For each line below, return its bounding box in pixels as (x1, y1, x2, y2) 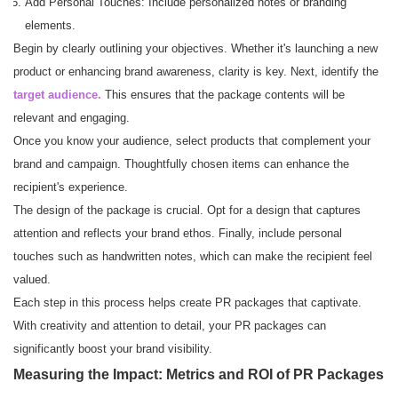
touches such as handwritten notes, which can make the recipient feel (13, 250, 372, 264)
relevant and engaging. (13, 111, 130, 125)
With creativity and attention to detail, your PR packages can (13, 319, 326, 333)
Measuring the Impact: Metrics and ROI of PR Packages (13, 367, 384, 383)
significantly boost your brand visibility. (13, 342, 212, 356)
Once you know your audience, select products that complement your (13, 134, 370, 148)
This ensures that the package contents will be (101, 88, 345, 102)
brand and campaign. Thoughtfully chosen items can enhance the (13, 157, 349, 171)
